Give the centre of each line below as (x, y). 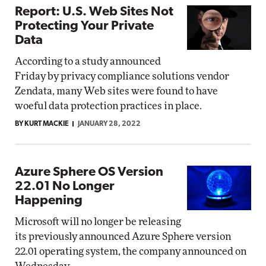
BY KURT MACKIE (42, 124)
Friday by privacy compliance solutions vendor (122, 76)
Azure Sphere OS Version (89, 172)
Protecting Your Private (84, 26)
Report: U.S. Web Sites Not (94, 12)
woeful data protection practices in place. (108, 106)
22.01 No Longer (65, 187)
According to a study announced (88, 61)
